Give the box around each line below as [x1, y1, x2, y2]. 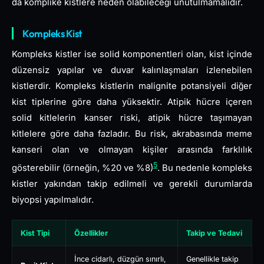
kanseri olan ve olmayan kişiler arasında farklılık [12, 144, 252, 155]
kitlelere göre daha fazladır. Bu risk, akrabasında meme [12, 128, 252, 139]
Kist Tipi [21, 228, 49, 237]
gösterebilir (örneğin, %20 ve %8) [12, 162, 153, 173]
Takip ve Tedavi [186, 228, 242, 237]
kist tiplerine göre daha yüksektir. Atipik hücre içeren [12, 97, 252, 107]
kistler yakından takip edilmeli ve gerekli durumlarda [12, 178, 252, 189]
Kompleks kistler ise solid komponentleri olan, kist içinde [12, 49, 252, 60]
